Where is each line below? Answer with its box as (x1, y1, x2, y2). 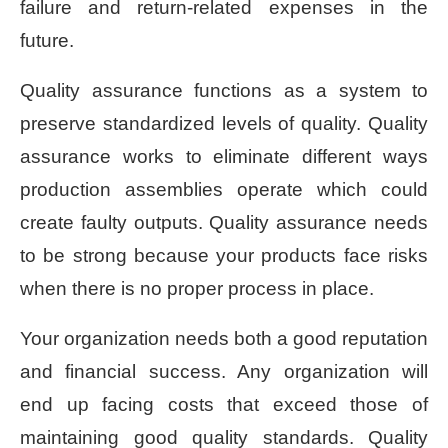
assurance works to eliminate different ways (20, 145, 428, 167)
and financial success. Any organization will (20, 360, 428, 382)
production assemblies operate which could (20, 178, 428, 200)
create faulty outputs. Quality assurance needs (20, 211, 428, 233)
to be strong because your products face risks (20, 244, 428, 266)
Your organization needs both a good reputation (20, 327, 428, 349)
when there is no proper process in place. (20, 277, 374, 299)
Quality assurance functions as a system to (20, 79, 428, 101)
